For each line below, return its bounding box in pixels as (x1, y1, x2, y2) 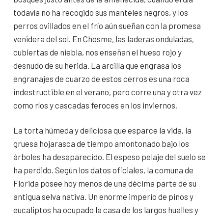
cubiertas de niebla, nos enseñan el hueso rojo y (13, 47, 182, 57)
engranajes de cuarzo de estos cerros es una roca (13, 74, 190, 84)
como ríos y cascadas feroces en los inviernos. (13, 100, 177, 110)
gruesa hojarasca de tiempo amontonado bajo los (13, 138, 189, 149)
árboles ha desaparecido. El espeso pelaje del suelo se (13, 152, 206, 162)
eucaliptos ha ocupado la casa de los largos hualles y (13, 205, 198, 215)
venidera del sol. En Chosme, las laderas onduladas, (13, 34, 194, 44)
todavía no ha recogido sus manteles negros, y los (13, 7, 188, 18)
